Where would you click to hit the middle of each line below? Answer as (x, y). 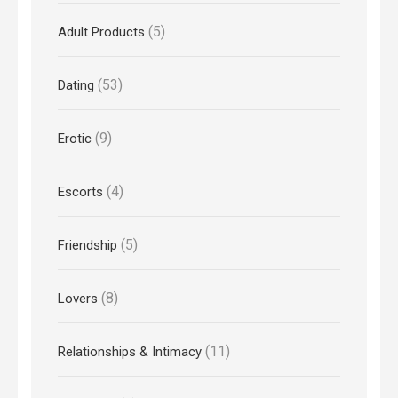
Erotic (75, 138)
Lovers (78, 298)
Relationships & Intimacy (130, 351)
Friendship (88, 245)
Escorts (80, 191)
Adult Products (101, 32)
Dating (76, 85)
